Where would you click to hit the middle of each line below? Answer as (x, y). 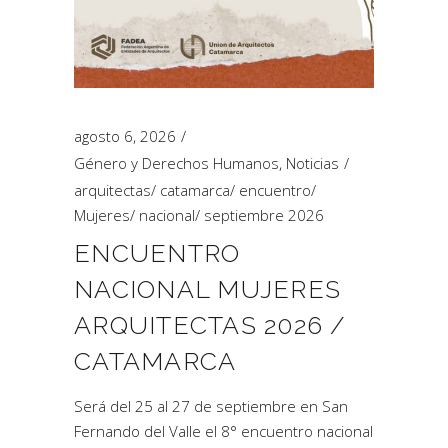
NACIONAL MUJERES (207, 289)
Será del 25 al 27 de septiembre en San (211, 406)
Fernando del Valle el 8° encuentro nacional (223, 431)
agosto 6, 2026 (125, 136)
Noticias (312, 163)
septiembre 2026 (264, 215)
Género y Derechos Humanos (176, 163)
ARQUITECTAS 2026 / (210, 325)
